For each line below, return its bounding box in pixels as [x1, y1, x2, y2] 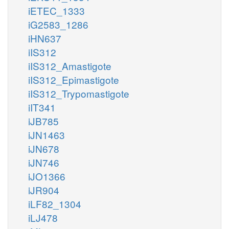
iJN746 [28, 155, 59, 169]
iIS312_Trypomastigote [28, 86, 129, 100]
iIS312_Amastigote [28, 58, 111, 73]
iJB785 [28, 113, 59, 128]
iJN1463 [28, 127, 65, 142]
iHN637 [28, 31, 61, 45]
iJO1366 [28, 169, 65, 183]
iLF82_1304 [28, 196, 81, 211]
